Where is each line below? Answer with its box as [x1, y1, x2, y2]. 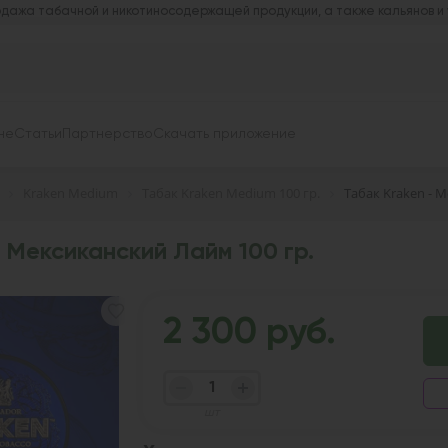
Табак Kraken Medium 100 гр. [142, 183, 320, 202]
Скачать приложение [153, 127, 296, 142]
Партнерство [62, 127, 153, 142]
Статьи [14, 127, 62, 142]
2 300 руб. [162, 315, 336, 352]
